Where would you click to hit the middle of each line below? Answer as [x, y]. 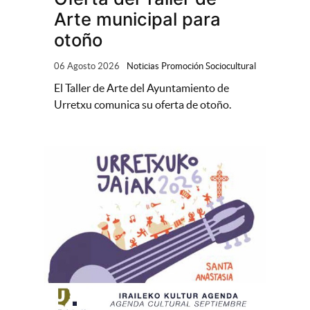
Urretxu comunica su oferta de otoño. [142, 104]
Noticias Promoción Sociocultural [191, 66]
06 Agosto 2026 [86, 66]
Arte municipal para [137, 19]
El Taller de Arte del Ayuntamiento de [141, 88]
